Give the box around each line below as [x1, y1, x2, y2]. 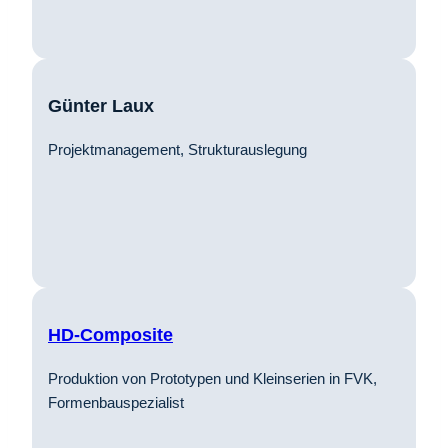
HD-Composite [48, 324, 173, 345]
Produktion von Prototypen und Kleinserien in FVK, [48, 369, 377, 387]
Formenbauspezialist [48, 393, 184, 411]
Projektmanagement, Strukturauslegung [48, 140, 307, 158]
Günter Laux [48, 95, 154, 116]
